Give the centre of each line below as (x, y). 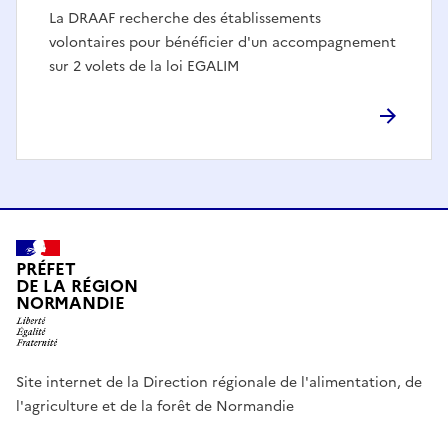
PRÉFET (46, 269)
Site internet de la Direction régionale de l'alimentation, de (219, 383)
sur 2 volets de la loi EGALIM (144, 66)
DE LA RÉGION (77, 286)
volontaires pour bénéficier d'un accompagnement (222, 42)
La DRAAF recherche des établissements (185, 18)
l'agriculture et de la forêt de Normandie (155, 407)
